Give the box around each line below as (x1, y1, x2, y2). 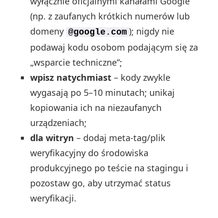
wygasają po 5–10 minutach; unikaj (30, 87, 175, 99)
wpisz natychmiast (30, 72, 112, 84)
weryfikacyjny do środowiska (30, 147, 149, 159)
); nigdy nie (129, 25, 175, 37)
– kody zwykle (111, 72, 171, 84)
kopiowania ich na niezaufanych (30, 102, 162, 114)
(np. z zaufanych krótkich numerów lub (30, 10, 190, 22)
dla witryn (30, 132, 74, 144)
